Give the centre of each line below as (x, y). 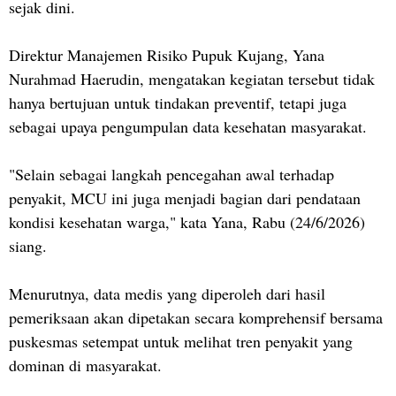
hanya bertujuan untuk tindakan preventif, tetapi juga (178, 103)
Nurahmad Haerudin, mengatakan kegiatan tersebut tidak (192, 79)
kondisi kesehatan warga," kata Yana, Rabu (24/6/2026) (187, 222)
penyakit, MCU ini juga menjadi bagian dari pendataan (185, 198)
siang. (28, 246)
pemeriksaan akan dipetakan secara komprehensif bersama (196, 317)
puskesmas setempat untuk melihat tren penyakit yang (181, 341)
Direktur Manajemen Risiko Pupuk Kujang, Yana (167, 55)
